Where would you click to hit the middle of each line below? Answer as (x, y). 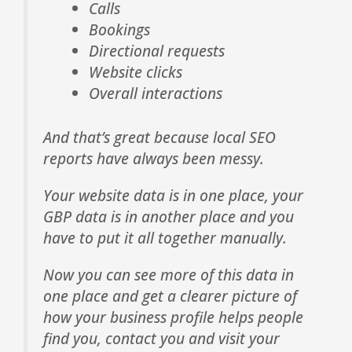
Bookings (119, 30)
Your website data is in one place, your (173, 196)
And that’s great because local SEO (159, 137)
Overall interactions (155, 93)
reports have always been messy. (154, 159)
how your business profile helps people (173, 317)
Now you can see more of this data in (169, 275)
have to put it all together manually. (165, 238)
